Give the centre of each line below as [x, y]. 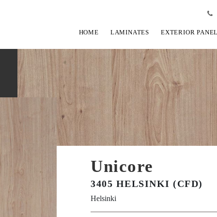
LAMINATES [130, 32]
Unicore [122, 166]
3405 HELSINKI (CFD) [147, 184]
